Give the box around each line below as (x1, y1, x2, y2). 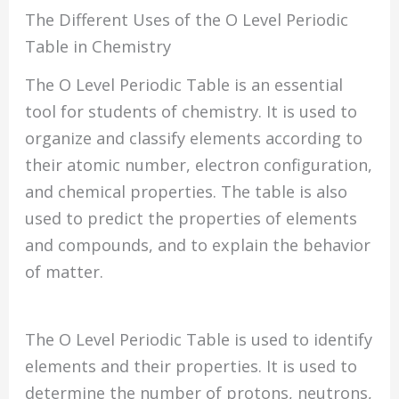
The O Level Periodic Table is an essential (25, 74, 344, 96)
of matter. (25, 261, 104, 283)
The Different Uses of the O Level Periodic (25, 9, 349, 31)
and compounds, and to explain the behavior (25, 234, 371, 256)
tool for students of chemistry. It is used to (25, 101, 358, 123)
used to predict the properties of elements (25, 208, 358, 230)
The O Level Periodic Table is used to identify (25, 328, 373, 350)
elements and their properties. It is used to (25, 354, 358, 377)
